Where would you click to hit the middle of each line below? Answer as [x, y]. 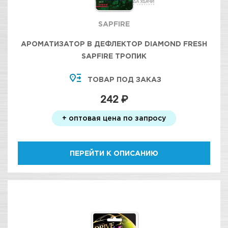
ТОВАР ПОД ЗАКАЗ [124, 79]
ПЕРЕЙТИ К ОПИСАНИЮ [114, 153]
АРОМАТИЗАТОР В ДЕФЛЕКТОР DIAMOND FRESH [114, 44]
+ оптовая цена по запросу [114, 118]
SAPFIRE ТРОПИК [114, 56]
